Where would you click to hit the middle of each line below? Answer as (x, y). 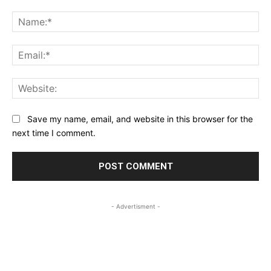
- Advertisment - (135, 206)
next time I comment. (54, 132)
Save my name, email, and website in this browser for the (140, 119)
